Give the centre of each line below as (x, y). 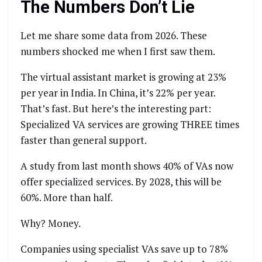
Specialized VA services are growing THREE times (130, 124)
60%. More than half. (67, 197)
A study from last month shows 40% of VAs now (127, 166)
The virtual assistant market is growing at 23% (123, 77)
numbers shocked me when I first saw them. (118, 51)
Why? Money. (51, 223)
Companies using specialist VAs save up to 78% (124, 249)
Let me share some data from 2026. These (114, 35)
